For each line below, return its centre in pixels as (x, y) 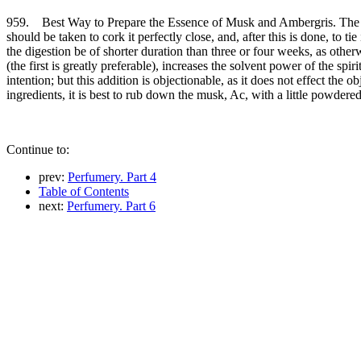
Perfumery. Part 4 (112, 176)
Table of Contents (84, 191)
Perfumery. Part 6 (111, 205)
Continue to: (38, 149)
